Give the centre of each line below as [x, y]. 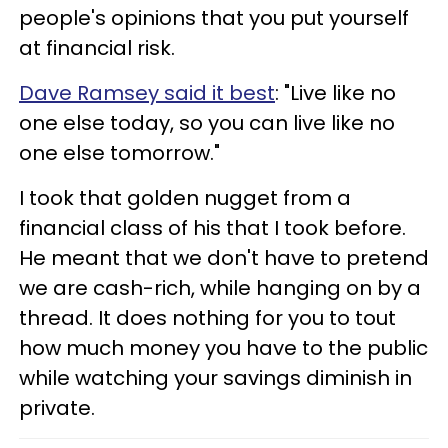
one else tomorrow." [119, 152]
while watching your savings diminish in [215, 377]
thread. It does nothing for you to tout [207, 317]
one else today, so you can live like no [207, 122]
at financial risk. [97, 47]
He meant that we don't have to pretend [224, 257]
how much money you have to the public [223, 347]
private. [57, 407]
